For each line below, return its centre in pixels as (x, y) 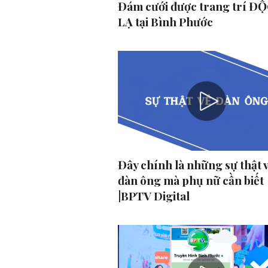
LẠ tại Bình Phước (165, 22)
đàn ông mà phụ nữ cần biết (191, 180)
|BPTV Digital (154, 196)
